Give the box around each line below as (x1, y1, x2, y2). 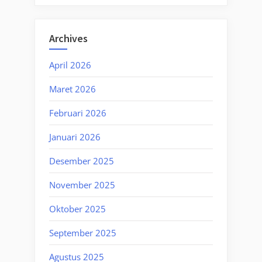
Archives (49, 32, 88, 46)
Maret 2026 (49, 82, 96, 95)
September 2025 (49, 226, 116, 239)
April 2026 (49, 58, 91, 71)
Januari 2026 (49, 130, 101, 143)
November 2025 (49, 178, 115, 191)
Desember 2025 (49, 154, 114, 167)
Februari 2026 (49, 106, 106, 119)
